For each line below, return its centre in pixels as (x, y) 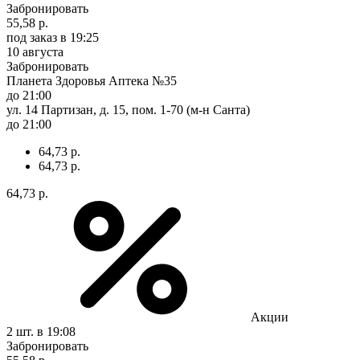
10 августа (35, 51)
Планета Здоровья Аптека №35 (92, 80)
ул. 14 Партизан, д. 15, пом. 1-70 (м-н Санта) (128, 109)
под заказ (32, 37)
